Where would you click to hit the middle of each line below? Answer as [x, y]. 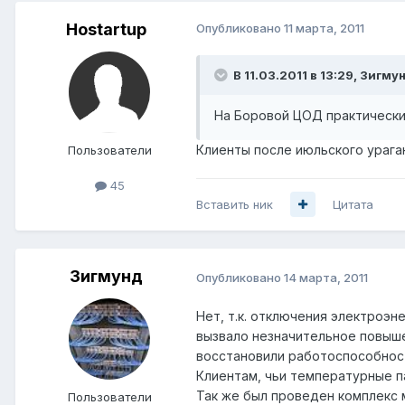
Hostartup [106, 29]
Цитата [353, 204]
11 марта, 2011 [324, 28]
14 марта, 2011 [326, 277]
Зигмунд [106, 276]
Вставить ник [235, 204]
